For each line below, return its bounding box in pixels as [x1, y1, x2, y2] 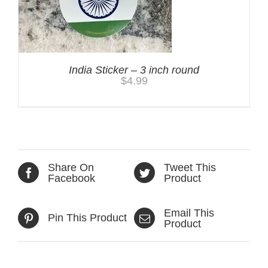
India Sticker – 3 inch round [69, 63, 199, 76]
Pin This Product [48, 212, 127, 224]
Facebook [48, 172, 95, 184]
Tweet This [164, 161, 216, 173]
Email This [164, 206, 214, 219]
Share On [48, 161, 94, 173]
